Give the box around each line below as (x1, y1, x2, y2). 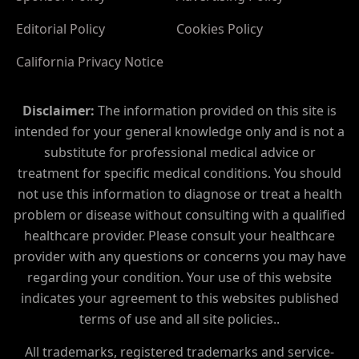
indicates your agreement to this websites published (20, 288, 339, 307)
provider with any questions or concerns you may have (13, 247, 346, 265)
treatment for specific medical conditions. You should (18, 163, 341, 182)
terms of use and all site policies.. (79, 309, 280, 328)
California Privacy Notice (16, 52, 163, 71)
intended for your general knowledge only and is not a (14, 122, 345, 140)
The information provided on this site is (95, 101, 337, 119)
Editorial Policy (16, 19, 105, 38)
